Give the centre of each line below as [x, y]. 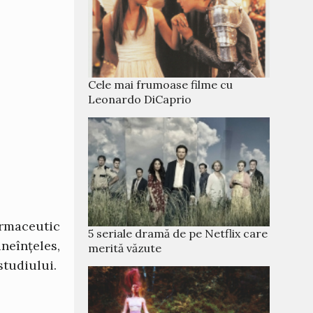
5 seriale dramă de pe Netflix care [178, 233]
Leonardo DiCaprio [140, 99]
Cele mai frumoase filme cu [160, 85]
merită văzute [125, 248]
